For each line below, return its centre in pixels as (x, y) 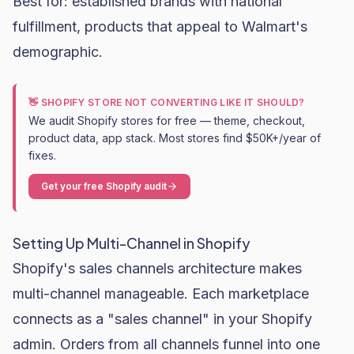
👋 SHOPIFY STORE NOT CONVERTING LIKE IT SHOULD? (167, 102)
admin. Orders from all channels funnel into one (166, 344)
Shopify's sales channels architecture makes (157, 268)
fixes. (42, 155)
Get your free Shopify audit (104, 186)
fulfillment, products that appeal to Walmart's (160, 26)
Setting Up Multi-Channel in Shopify (132, 243)
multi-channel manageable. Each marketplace (161, 294)
